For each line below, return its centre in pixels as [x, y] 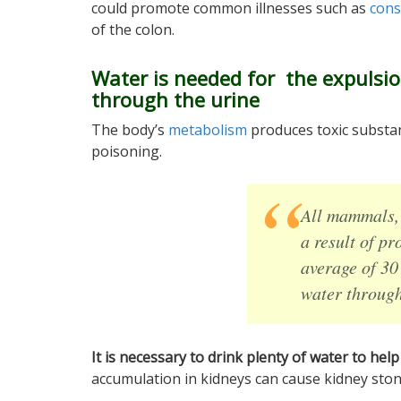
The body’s [130, 130]
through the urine [175, 99]
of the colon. [133, 30]
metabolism [208, 130]
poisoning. [127, 151]
